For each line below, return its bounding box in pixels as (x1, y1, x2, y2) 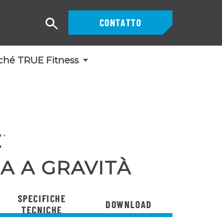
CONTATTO (99, 16, 142, 28)
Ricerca (52, 23, 82, 34)
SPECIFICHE (17, 192, 66, 205)
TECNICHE (21, 204, 62, 216)
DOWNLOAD (106, 198, 153, 210)
